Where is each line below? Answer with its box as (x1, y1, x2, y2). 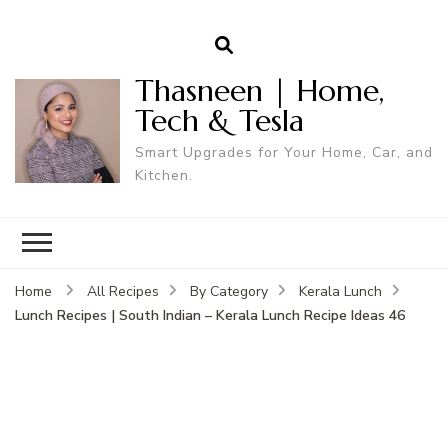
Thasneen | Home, (134, 71, 384, 109)
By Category (190, 281, 268, 301)
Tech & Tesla (134, 101, 304, 139)
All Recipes (87, 281, 159, 301)
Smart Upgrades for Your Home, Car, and (134, 142, 433, 162)
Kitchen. (134, 165, 193, 185)
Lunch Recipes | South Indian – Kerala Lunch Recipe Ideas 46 (15, 305, 405, 325)
